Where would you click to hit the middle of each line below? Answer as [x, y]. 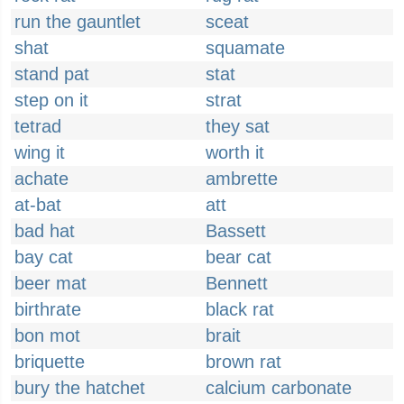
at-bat [38, 205]
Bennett [237, 283]
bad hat [45, 231]
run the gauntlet [78, 22]
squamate [245, 48]
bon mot [47, 335]
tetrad [38, 126]
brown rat [243, 362]
